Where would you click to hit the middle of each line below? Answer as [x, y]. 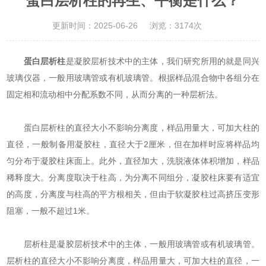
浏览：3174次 [176, 26]
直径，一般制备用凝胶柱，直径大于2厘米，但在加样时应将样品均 [133, 145]
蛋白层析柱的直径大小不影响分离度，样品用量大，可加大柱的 [133, 128]
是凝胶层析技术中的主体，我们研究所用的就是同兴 [162, 61]
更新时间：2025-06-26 [95, 26]
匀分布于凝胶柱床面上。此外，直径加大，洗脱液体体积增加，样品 [133, 161]
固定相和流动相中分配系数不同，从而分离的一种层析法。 [115, 95]
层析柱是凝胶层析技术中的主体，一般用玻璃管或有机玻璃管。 [133, 244]
